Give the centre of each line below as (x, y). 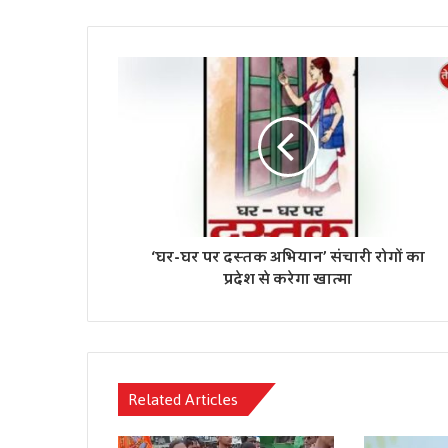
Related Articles (183, 400)
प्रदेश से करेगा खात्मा (287, 280)
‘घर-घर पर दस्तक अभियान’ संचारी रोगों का (287, 258)
